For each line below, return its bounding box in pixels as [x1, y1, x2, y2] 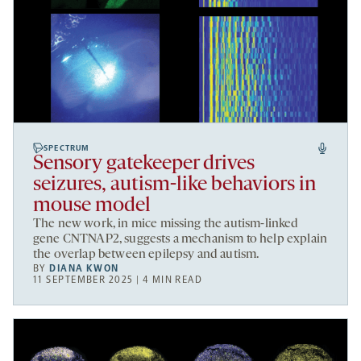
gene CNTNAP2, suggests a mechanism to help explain [33, 233, 328, 247]
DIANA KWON [49, 263, 119, 275]
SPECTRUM [44, 143, 90, 154]
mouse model [33, 195, 151, 218]
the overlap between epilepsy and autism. [33, 248, 259, 262]
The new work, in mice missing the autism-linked [33, 218, 299, 231]
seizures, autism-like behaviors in [33, 174, 316, 197]
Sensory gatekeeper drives [33, 153, 255, 176]
